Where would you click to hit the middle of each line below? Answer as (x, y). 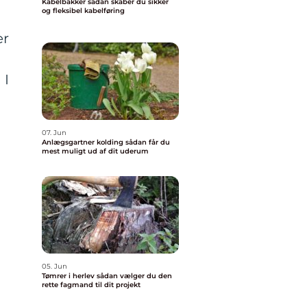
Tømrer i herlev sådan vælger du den (69, 276)
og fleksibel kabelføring (83, 11)
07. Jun (54, 133)
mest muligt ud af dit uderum (95, 151)
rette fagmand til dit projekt (91, 285)
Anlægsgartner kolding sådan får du (84, 142)
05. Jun (54, 266)
